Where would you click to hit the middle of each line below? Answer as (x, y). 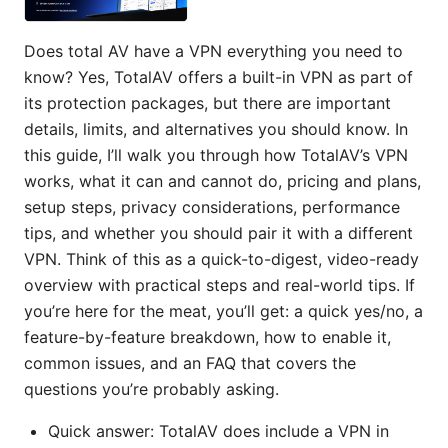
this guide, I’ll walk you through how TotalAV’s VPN (216, 155)
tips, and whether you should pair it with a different (218, 233)
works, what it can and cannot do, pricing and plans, (222, 181)
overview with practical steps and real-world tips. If (219, 285)
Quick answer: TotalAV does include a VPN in (218, 431)
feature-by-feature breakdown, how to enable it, (207, 337)
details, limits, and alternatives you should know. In (216, 129)
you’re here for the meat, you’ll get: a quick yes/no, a (223, 311)
